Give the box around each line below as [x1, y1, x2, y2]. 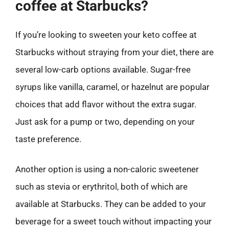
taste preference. [15, 133, 81, 144]
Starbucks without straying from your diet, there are [15, 47, 214, 57]
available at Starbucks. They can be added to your [15, 199, 206, 209]
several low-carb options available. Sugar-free [15, 64, 191, 75]
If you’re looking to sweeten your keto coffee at [15, 29, 197, 40]
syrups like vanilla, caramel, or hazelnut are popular [15, 81, 210, 92]
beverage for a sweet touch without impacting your [15, 216, 212, 226]
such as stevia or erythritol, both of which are [15, 181, 188, 192]
